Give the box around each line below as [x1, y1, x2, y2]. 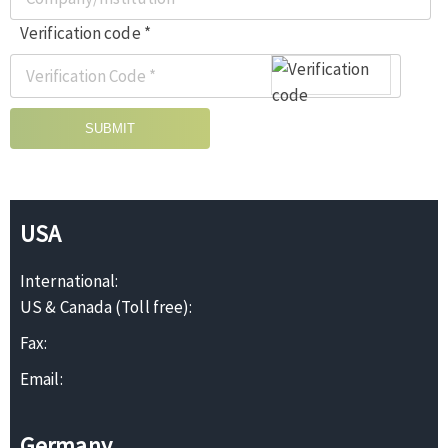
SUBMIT [85, 120, 135, 136]
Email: [20, 367, 63, 390]
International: [20, 269, 122, 292]
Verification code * [20, 21, 151, 44]
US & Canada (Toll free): [20, 295, 193, 318]
